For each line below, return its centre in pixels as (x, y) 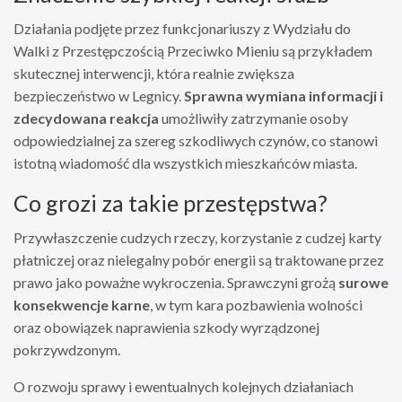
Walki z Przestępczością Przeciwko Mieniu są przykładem (193, 50)
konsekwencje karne (82, 304)
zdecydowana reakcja (86, 118)
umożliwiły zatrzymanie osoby (253, 118)
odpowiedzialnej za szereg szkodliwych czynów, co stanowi (196, 140)
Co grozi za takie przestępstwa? (170, 202)
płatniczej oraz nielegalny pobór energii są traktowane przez (199, 259)
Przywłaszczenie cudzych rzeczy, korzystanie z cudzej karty (197, 237)
